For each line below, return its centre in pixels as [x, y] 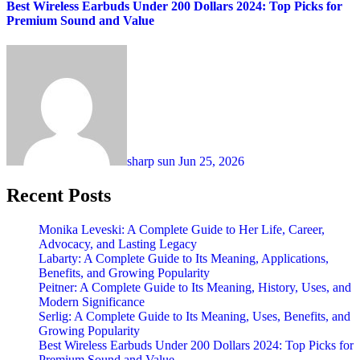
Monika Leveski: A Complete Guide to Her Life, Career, [182, 230]
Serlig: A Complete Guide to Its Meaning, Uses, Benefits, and [194, 317]
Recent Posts [59, 196]
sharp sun [153, 162]
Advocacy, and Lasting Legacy [118, 244]
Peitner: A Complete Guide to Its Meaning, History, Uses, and [195, 288]
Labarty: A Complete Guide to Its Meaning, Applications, [184, 259]
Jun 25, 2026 [211, 162]
